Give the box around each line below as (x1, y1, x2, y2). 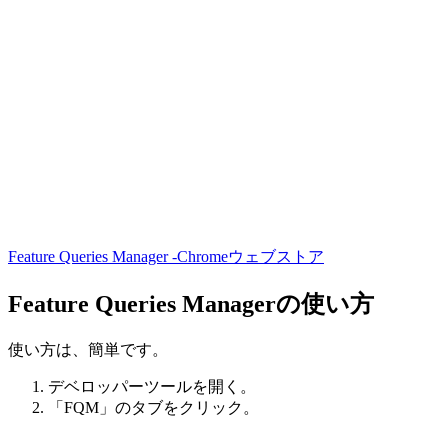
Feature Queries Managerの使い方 (8, 291, 374, 317)
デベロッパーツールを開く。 (48, 377, 256, 395)
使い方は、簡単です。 (8, 340, 168, 358)
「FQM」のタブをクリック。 (48, 398, 259, 416)
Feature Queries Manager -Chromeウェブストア (8, 248, 324, 266)
